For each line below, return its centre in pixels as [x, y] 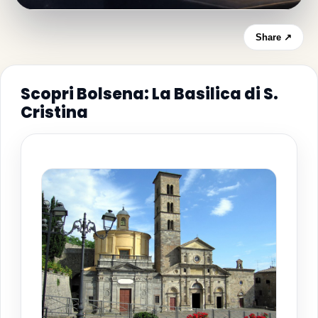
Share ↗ [274, 37]
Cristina [54, 112]
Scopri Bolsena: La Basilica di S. [149, 94]
